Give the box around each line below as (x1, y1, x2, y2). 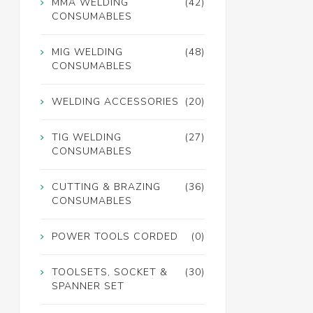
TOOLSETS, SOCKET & (51, 265, 168, 279)
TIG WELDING (51, 131, 122, 145)
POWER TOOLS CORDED (51, 230, 178, 244)
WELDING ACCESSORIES (51, 95, 179, 109)
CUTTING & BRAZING (51, 180, 161, 194)
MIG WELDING (51, 45, 123, 59)
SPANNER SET (51, 279, 124, 293)
